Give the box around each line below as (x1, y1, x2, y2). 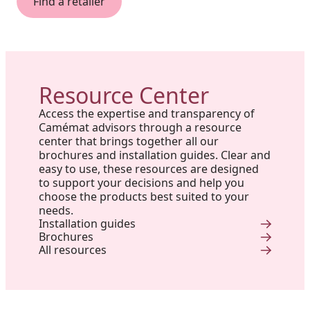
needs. (39, 203, 73, 218)
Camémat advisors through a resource (39, 120, 241, 135)
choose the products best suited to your (39, 189, 249, 204)
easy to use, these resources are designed (39, 161, 259, 176)
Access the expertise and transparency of (39, 106, 255, 121)
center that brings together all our (39, 134, 219, 149)
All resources (39, 242, 107, 257)
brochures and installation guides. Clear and (39, 147, 271, 163)
